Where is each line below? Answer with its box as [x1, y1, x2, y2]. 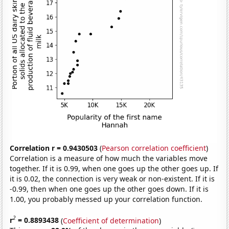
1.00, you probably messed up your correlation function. [10, 194, 203, 204]
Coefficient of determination [63, 215, 159, 225]
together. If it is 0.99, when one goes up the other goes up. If [10, 163, 219, 173]
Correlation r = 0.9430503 [10, 143, 98, 153]
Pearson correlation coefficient [102, 143, 207, 153]
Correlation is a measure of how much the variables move [10, 153, 208, 163]
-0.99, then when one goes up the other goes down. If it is [10, 184, 209, 194]
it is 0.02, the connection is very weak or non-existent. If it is [10, 173, 215, 184]
